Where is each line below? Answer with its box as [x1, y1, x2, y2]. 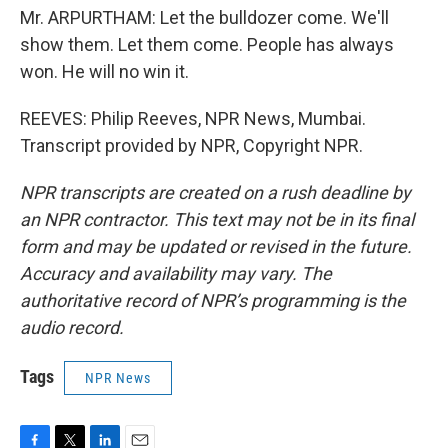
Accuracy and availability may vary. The [20, 263, 332, 284]
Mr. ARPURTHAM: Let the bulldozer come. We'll [20, 7, 389, 28]
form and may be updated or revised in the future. [20, 236, 412, 257]
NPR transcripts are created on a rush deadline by [20, 182, 411, 203]
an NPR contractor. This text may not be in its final [20, 209, 414, 230]
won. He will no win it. [20, 61, 189, 82]
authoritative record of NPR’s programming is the [20, 290, 406, 311]
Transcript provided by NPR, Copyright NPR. [20, 135, 363, 156]
